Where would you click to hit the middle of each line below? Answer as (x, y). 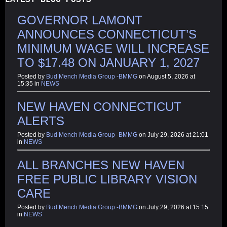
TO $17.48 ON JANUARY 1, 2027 (108, 62)
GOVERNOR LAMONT (80, 20)
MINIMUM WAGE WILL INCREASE (113, 48)
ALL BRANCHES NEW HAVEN (101, 165)
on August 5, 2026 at (166, 76)
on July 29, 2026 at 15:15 (173, 207)
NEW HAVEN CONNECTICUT (99, 106)
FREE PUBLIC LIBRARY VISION (107, 179)
